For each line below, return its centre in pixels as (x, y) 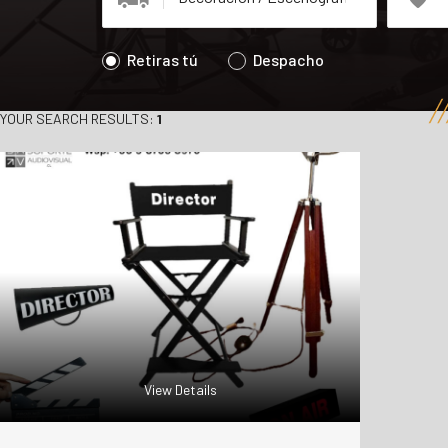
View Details (180, 389)
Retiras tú (162, 59)
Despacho (288, 59)
